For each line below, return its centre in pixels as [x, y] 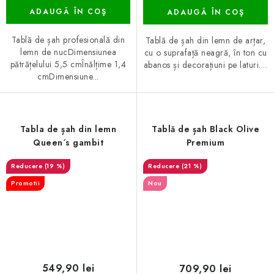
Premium [206, 143]
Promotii [25, 183]
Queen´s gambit [68, 143]
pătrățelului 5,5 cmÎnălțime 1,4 [68, 65]
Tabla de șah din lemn [68, 129]
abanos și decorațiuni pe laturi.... [206, 65]
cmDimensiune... [68, 77]
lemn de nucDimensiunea [68, 52]
